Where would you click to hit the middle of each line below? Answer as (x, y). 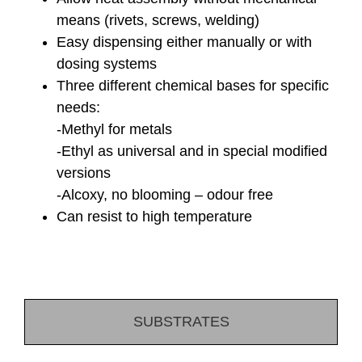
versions (84, 173)
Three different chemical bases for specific (193, 85)
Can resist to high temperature (154, 216)
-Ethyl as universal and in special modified (192, 151)
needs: (78, 107)
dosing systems (107, 63)
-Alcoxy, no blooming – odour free (165, 194)
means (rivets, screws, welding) (158, 20)
